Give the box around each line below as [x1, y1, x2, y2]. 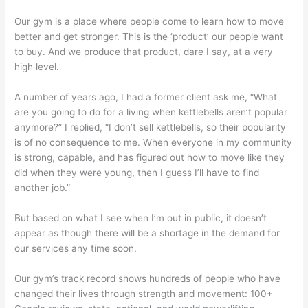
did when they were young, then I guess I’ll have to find [14, 167, 260, 179]
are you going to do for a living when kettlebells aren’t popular [14, 107, 288, 118]
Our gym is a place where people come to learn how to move [14, 16, 285, 27]
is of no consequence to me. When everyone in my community [14, 137, 293, 148]
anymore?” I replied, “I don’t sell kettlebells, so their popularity [14, 122, 287, 133]
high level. [14, 61, 60, 73]
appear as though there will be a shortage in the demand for [14, 228, 280, 239]
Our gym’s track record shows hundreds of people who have [14, 272, 281, 284]
